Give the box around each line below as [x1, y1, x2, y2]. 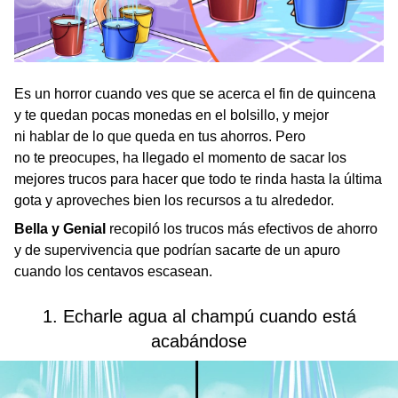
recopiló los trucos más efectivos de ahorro [109, 221, 378, 237]
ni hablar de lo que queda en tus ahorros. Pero [14, 129, 306, 145]
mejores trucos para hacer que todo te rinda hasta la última [14, 171, 382, 187]
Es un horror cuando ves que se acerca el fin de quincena [14, 86, 376, 102]
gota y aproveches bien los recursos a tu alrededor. [14, 193, 334, 209]
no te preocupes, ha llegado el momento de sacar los [14, 150, 346, 166]
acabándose [151, 331, 247, 352]
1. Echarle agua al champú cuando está [42, 306, 356, 327]
